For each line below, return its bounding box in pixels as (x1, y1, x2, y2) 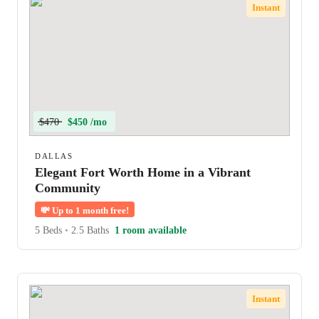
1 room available (115, 225, 187, 236)
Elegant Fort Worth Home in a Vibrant (35, 165, 251, 179)
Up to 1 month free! (50, 205, 129, 216)
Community (35, 181, 100, 195)
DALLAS (35, 152, 73, 160)
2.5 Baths (68, 225, 109, 236)
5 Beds (35, 225, 65, 236)
